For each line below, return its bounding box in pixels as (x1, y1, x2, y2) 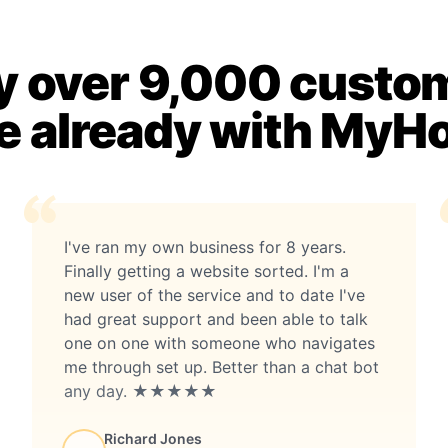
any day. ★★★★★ (64, 380, 217, 401)
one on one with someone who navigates (64, 332, 375, 353)
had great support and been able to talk (64, 308, 368, 329)
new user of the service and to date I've (64, 284, 365, 305)
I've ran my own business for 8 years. (64, 236, 346, 257)
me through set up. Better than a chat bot (64, 356, 379, 377)
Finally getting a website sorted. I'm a (64, 260, 349, 281)
